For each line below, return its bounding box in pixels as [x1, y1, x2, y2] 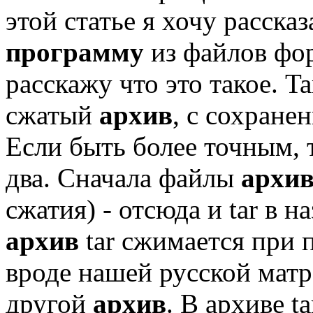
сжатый [6, 99, 92, 130]
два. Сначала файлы [6, 162, 241, 193]
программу [6, 36, 144, 67]
